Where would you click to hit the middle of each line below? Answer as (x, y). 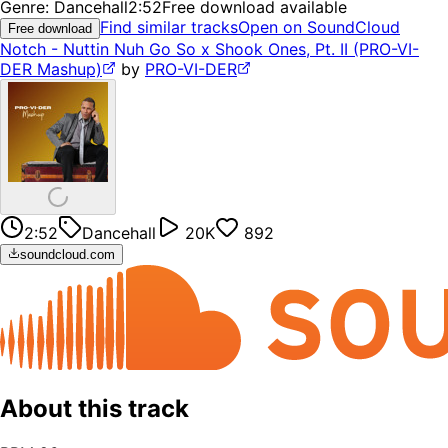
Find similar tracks (169, 27)
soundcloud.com (67, 255)
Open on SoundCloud (319, 27)
